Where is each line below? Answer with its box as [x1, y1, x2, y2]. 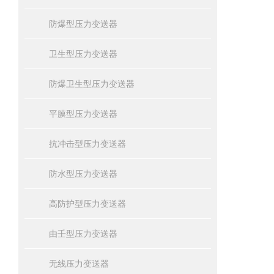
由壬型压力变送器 [49, 229, 117, 239]
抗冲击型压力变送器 [49, 139, 126, 149]
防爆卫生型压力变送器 [49, 79, 135, 89]
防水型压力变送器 [49, 169, 117, 179]
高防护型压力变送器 [49, 199, 126, 209]
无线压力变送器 [49, 259, 109, 268]
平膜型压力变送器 [49, 109, 117, 119]
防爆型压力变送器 [49, 19, 117, 29]
